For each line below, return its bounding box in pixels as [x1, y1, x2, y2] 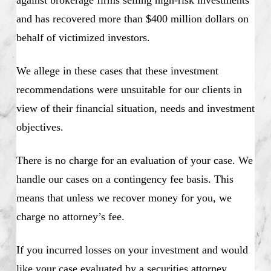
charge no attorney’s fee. [16, 211, 125, 223]
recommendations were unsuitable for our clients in [16, 83, 242, 96]
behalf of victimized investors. [16, 31, 150, 44]
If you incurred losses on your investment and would [16, 244, 248, 256]
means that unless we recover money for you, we [16, 192, 232, 204]
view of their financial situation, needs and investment [16, 102, 255, 115]
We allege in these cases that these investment [16, 65, 218, 77]
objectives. [16, 121, 64, 134]
